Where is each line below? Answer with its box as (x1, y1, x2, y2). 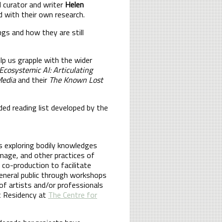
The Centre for (48, 188, 97, 201)
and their (16, 73, 49, 86)
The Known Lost (49, 73, 103, 86)
